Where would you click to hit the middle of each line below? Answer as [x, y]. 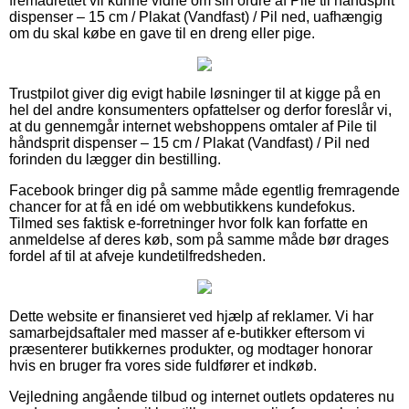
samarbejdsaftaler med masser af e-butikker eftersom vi [187, 333]
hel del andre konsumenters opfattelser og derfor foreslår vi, [200, 110]
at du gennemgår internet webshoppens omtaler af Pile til [193, 127]
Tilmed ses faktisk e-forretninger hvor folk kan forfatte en [189, 224]
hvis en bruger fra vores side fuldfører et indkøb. [163, 366]
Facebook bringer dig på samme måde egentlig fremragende [204, 191]
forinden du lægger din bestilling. [115, 160]
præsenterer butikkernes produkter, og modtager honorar [191, 350]
